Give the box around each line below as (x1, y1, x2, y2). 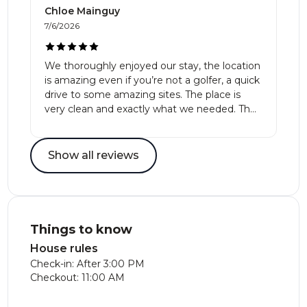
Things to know (30, 222, 133, 237)
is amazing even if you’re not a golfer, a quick (45, 74, 260, 86)
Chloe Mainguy (45, 5, 121, 17)
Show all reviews (48, 149, 140, 162)
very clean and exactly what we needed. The (45, 103, 257, 115)
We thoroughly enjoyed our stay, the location (45, 60, 261, 72)
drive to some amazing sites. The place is (45, 88, 241, 101)
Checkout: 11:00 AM (30, 271, 125, 284)
